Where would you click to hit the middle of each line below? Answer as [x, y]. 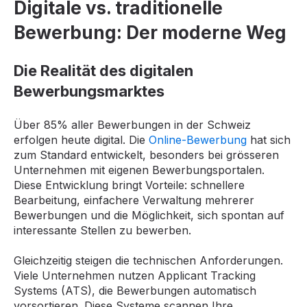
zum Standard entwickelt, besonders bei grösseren [146, 155]
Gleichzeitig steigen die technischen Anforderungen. [148, 260]
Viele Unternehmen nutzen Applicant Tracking [135, 275]
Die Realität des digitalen [103, 71]
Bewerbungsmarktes [89, 91]
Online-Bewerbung [198, 139]
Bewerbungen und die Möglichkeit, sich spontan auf [149, 215]
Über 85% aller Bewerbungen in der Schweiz [132, 124]
